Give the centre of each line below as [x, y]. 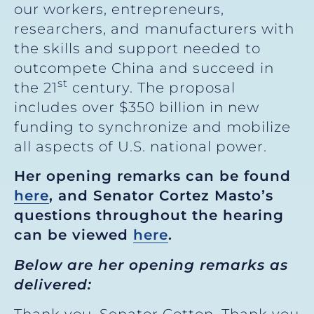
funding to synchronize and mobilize [152, 127]
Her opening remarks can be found [152, 176]
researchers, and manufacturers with [154, 28]
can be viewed [74, 235]
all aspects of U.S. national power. [141, 146]
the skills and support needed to [137, 48]
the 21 [36, 87]
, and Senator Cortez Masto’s [161, 196]
